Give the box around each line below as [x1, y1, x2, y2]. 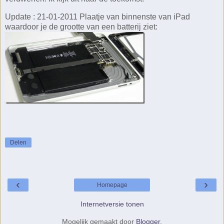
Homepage [96, 181, 127, 188]
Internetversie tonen [80, 199, 144, 208]
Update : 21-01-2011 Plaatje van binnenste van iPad [5, 12, 190, 21]
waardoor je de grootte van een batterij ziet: [5, 22, 157, 31]
